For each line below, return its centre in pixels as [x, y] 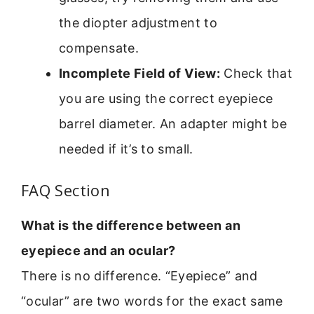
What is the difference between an [131, 226]
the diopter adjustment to [138, 23]
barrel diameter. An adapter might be [173, 124]
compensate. [99, 48]
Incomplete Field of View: [139, 74]
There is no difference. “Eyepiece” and [139, 276]
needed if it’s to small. [126, 149]
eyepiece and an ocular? [98, 251]
